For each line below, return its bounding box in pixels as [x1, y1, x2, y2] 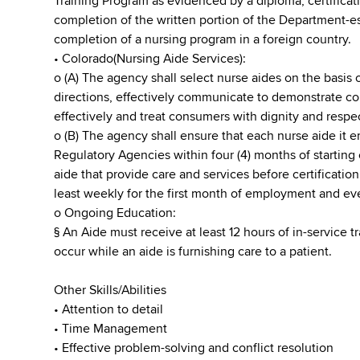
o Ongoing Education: [54, 205, 177, 221]
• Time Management [54, 321, 168, 337]
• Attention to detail [54, 301, 164, 317]
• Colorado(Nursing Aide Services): [54, 51, 247, 67]
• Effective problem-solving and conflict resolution [54, 340, 334, 356]
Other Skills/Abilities [54, 282, 167, 298]
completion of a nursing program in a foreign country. [54, 31, 352, 47]
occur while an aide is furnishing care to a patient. [54, 243, 333, 260]
